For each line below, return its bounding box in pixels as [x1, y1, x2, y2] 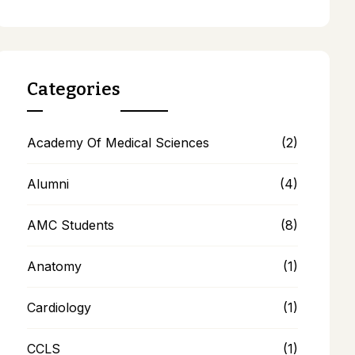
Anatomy [26, 258, 82, 274]
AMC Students [26, 216, 114, 233]
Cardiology [26, 299, 91, 315]
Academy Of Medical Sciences [26, 134, 209, 151]
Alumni [26, 175, 69, 192]
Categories [26, 78, 120, 100]
